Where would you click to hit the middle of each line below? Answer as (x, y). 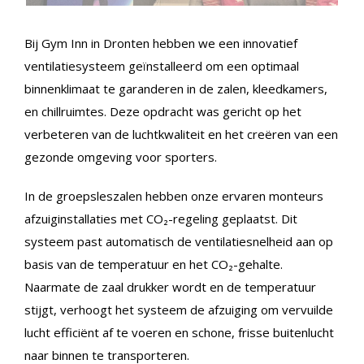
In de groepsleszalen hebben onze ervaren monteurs (174, 195)
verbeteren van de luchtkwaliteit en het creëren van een (181, 134)
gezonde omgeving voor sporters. (121, 156)
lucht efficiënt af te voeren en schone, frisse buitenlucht (179, 332)
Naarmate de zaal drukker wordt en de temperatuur (170, 286)
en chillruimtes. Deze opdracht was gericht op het (163, 111)
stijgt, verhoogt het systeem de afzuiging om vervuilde (179, 309)
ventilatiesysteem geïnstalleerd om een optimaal (162, 65)
